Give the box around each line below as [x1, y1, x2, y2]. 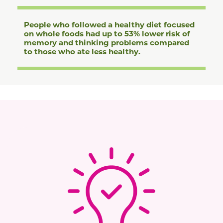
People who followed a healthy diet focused [24, 19, 195, 29]
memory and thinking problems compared [24, 37, 189, 47]
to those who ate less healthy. [24, 46, 140, 56]
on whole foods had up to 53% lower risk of [24, 28, 190, 38]
